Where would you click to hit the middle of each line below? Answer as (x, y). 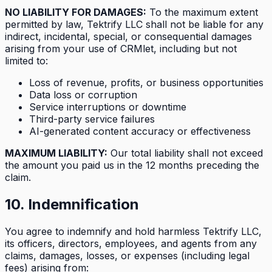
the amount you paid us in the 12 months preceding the (132, 165)
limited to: (26, 61)
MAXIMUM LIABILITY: (56, 153)
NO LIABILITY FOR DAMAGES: (76, 12)
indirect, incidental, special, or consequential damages (128, 37)
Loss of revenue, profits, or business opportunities (146, 83)
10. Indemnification (72, 205)
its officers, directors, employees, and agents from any (131, 243)
